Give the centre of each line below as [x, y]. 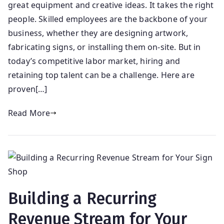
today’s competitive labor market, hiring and [94, 61]
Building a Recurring [82, 198]
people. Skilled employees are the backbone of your [108, 19]
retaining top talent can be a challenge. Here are [101, 75]
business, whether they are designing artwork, [98, 33]
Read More [29, 113]
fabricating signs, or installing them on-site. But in [104, 47]
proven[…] [28, 89]
